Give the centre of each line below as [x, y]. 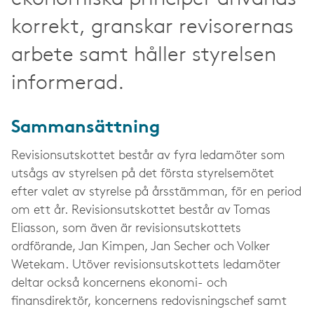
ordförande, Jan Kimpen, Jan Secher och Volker [141, 247]
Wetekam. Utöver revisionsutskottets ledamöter [146, 265]
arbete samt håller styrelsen [144, 55]
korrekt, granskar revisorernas [152, 27]
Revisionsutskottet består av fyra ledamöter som [148, 156]
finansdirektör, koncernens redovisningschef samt [149, 301]
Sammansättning [86, 128]
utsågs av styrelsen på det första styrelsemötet [143, 174]
